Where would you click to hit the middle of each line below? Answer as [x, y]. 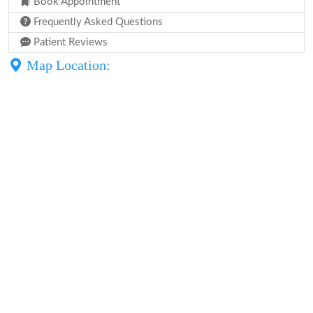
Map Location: [67, 65]
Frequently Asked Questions [97, 22]
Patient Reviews [69, 42]
